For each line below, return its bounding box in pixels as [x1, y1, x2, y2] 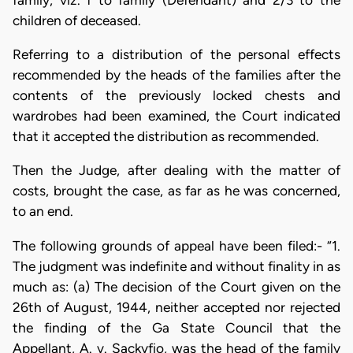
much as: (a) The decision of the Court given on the [13, 278, 340, 295]
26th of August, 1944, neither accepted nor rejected [13, 299, 340, 315]
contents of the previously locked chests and [13, 87, 340, 104]
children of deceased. [13, 12, 141, 28]
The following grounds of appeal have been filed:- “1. [13, 237, 340, 254]
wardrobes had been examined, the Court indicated [13, 108, 340, 124]
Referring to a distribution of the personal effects [13, 46, 340, 63]
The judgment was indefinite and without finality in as [13, 258, 340, 274]
